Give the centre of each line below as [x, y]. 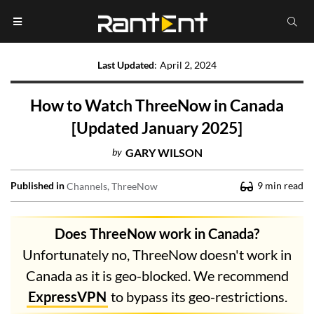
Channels [87, 186]
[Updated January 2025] [157, 128]
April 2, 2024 [188, 65]
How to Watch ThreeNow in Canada [157, 105]
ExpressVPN [67, 297]
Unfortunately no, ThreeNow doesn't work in [157, 255]
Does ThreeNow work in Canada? [157, 234]
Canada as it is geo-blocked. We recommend [157, 276]
